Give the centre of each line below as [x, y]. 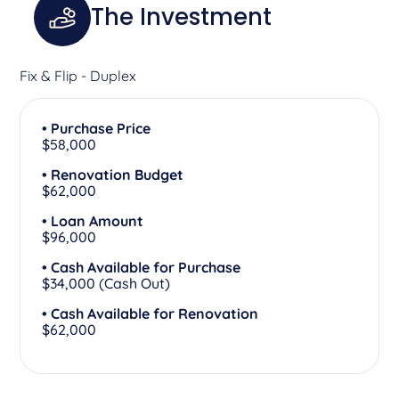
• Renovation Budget [113, 174]
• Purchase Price [97, 128]
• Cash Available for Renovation [151, 313]
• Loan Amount [93, 220]
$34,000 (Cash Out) [106, 283]
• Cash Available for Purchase [142, 267]
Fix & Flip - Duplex [78, 75]
